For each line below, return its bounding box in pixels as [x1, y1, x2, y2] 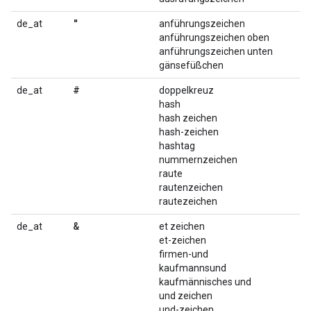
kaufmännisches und [159, 276, 251, 287]
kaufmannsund [159, 262, 226, 274]
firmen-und [159, 249, 208, 260]
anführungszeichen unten [159, 46, 273, 57]
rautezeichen [159, 196, 217, 207]
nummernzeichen [159, 154, 237, 165]
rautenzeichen [159, 182, 223, 193]
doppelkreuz [159, 85, 214, 96]
